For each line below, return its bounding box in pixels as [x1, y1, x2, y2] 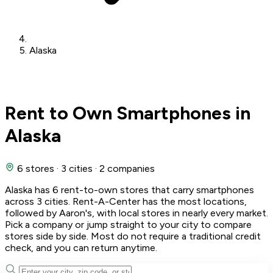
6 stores [17, 162, 54, 174]
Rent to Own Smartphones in [5, 101, 250, 124]
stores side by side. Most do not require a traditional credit [5, 230, 261, 242]
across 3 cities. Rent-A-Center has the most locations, [5, 195, 247, 207]
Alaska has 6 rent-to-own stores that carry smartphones [5, 183, 254, 196]
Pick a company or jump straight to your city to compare [5, 218, 252, 230]
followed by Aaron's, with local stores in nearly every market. [5, 207, 268, 219]
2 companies [99, 162, 155, 174]
